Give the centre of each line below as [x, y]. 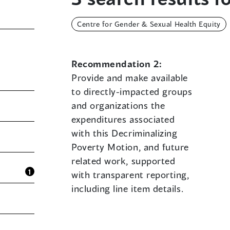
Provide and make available [130, 78]
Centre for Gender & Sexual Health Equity [149, 24]
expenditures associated [123, 119]
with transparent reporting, [130, 175]
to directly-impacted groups [132, 92]
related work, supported [123, 161]
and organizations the [118, 106]
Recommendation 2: [117, 64]
